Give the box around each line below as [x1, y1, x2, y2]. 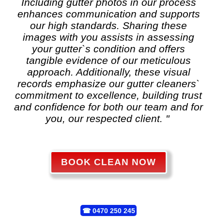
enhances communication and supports [17, 8, 200, 20]
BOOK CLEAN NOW [61, 157, 156, 168]
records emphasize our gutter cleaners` [17, 78, 200, 90]
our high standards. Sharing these [30, 20, 187, 31]
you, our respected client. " [45, 113, 169, 124]
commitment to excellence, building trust [15, 90, 202, 101]
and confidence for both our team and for [14, 101, 203, 113]
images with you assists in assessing [23, 31, 194, 43]
